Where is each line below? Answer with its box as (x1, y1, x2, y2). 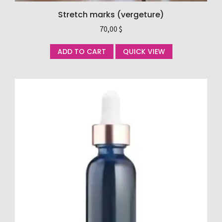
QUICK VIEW (122, 47, 165, 57)
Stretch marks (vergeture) (58, 9, 164, 21)
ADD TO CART (57, 47, 106, 57)
